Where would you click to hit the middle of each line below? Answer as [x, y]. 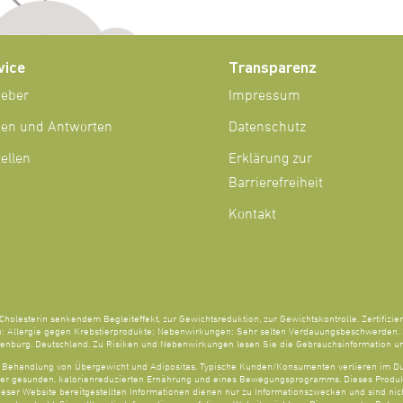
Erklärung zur [270, 159]
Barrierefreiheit [275, 183]
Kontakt [252, 215]
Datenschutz [267, 127]
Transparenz [272, 67]
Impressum [264, 96]
